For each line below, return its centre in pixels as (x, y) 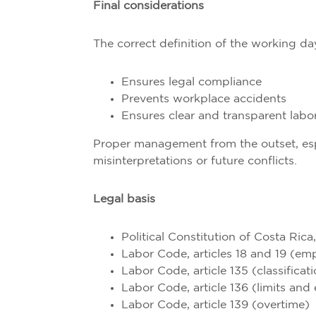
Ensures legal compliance (192, 82)
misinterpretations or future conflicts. (195, 161)
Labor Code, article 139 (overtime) (215, 305)
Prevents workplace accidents (204, 99)
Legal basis (124, 199)
